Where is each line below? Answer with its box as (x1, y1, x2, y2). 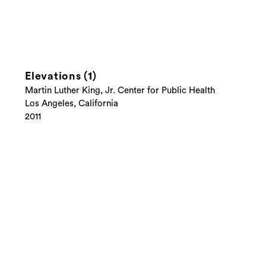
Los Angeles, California (25, 99, 118, 109)
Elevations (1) (25, 71, 97, 82)
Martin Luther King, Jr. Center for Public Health (25, 86, 215, 96)
